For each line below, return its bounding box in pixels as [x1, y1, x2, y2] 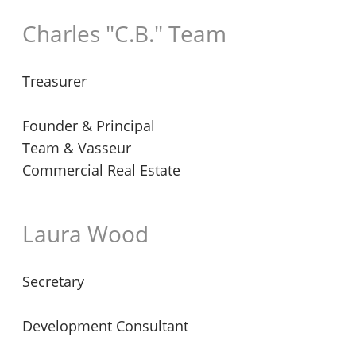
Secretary [22, 272, 84, 291]
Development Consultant [22, 316, 188, 335]
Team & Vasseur [22, 138, 131, 157]
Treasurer [22, 72, 87, 91]
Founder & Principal [22, 116, 155, 135]
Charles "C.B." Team [22, 18, 226, 48]
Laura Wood [22, 219, 149, 249]
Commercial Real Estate [22, 161, 180, 180]
